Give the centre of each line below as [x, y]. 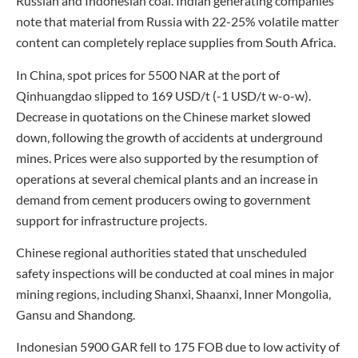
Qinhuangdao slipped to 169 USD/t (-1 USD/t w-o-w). [163, 95]
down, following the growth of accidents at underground [169, 137]
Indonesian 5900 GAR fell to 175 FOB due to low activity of [178, 347]
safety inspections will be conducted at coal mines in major [175, 273]
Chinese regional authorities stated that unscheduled [161, 252]
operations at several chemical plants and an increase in [167, 178]
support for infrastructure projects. [111, 220]
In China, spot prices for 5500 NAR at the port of [148, 74]
